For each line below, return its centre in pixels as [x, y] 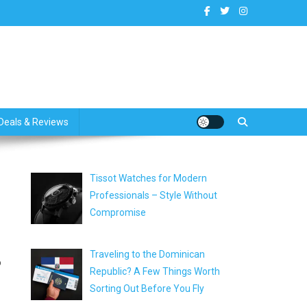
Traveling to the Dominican [147, 254]
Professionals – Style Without [153, 195]
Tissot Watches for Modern [148, 178]
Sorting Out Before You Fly [147, 288]
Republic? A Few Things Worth [155, 271]
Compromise [119, 212]
